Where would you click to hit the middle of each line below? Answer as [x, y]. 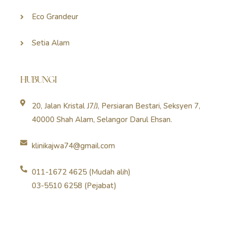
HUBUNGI [38, 80]
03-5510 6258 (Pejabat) [74, 186]
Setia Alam [50, 43]
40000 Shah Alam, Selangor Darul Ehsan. [102, 120]
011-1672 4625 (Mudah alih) [81, 172]
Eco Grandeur [55, 17]
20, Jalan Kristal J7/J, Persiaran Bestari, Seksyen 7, [116, 106]
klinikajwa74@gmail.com [73, 146]
